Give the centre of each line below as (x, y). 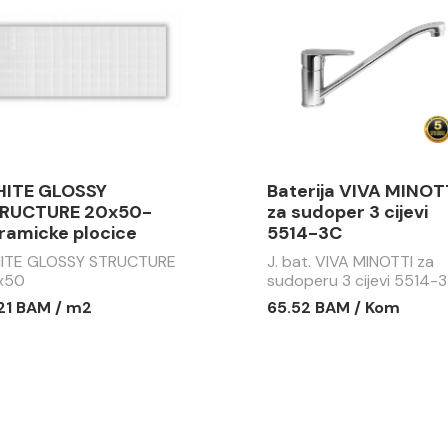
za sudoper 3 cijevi (348, 212)
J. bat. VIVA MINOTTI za (351, 261)
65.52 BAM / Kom (334, 307)
